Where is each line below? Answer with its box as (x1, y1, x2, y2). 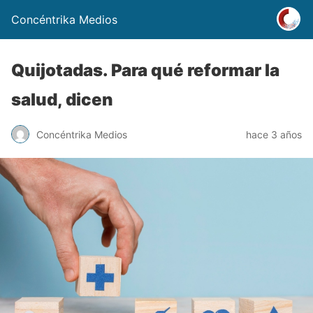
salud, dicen (11, 89, 113, 110)
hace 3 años (246, 128, 302, 140)
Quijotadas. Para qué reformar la (11, 60, 279, 80)
